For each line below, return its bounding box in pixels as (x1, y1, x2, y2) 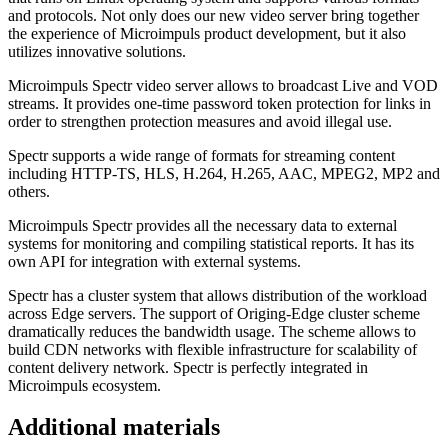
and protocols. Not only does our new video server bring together (8, 6, 419, 24)
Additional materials (8, 414, 220, 441)
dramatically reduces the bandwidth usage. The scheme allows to (8, 322, 416, 340)
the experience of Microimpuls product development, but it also (8, 24, 406, 42)
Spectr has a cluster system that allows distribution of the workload (8, 286, 427, 304)
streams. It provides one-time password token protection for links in (8, 94, 431, 112)
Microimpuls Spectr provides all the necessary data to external (8, 216, 397, 234)
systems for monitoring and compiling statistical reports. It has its (8, 234, 414, 252)
